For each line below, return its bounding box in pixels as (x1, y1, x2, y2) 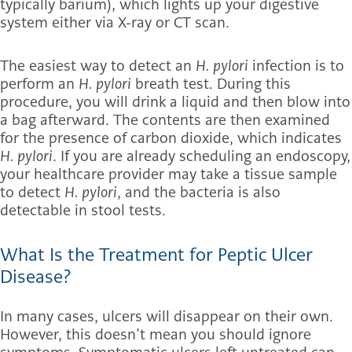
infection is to (248, 56, 344, 76)
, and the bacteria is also (117, 182, 280, 203)
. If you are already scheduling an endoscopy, (53, 146, 350, 167)
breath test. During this (131, 74, 291, 94)
